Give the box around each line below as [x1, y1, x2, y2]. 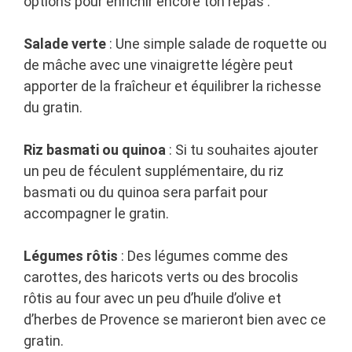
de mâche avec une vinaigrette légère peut [24, 57, 293, 74]
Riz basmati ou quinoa [24, 141, 166, 159]
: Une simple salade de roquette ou [106, 35, 327, 53]
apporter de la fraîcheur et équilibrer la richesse [24, 78, 321, 95]
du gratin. [24, 99, 82, 116]
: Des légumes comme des [118, 247, 288, 265]
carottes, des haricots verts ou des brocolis [24, 269, 299, 286]
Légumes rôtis [24, 247, 118, 265]
